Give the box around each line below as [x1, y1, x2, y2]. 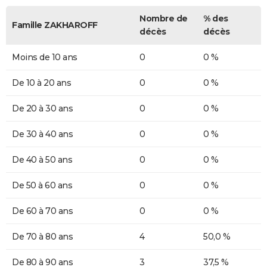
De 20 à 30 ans [12, 103, 73, 114]
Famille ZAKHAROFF [12, 19, 98, 30]
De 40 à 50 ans [12, 154, 72, 165]
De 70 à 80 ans [12, 231, 73, 242]
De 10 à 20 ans [12, 77, 71, 88]
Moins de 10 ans [12, 51, 77, 63]
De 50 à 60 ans [12, 179, 72, 191]
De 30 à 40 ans [12, 128, 73, 139]
